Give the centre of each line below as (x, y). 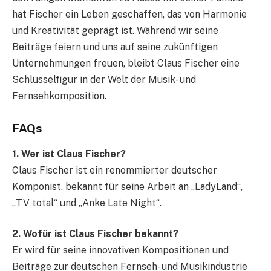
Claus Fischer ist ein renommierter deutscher (115, 170)
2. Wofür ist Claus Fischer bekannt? (95, 234)
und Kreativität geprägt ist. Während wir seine (115, 31)
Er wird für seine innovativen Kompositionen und (120, 250)
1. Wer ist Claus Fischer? (69, 154)
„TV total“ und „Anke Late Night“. (87, 203)
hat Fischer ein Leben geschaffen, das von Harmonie (129, 15)
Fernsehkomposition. (59, 96)
